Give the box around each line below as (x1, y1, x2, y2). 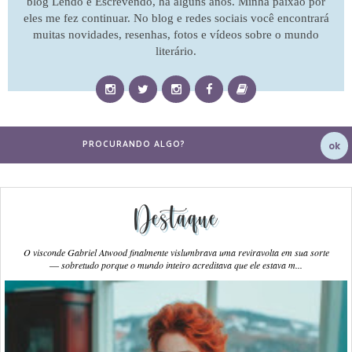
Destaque (134, 201, 218, 236)
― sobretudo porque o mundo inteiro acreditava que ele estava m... (49, 258, 302, 272)
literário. (156, 45, 196, 58)
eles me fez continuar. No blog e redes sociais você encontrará (23, 12, 329, 25)
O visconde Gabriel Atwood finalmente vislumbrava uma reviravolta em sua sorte (23, 246, 329, 259)
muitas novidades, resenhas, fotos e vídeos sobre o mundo (33, 28, 319, 42)
